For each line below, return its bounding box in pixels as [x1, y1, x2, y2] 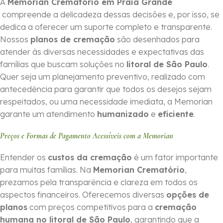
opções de [166, 190, 209, 200]
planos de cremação [30, 34, 115, 45]
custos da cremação [48, 152, 132, 163]
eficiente [158, 109, 194, 119]
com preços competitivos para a [27, 202, 155, 213]
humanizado [97, 109, 149, 119]
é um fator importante [132, 152, 218, 163]
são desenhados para [115, 34, 200, 45]
